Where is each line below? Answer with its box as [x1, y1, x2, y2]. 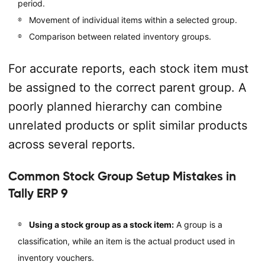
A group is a [173, 219, 222, 230]
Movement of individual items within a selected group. [28, 14, 237, 25]
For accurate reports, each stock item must [8, 61, 248, 76]
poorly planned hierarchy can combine [8, 99, 222, 114]
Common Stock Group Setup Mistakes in [8, 169, 236, 183]
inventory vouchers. [17, 252, 94, 263]
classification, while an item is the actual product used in [17, 235, 235, 246]
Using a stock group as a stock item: [28, 219, 174, 230]
